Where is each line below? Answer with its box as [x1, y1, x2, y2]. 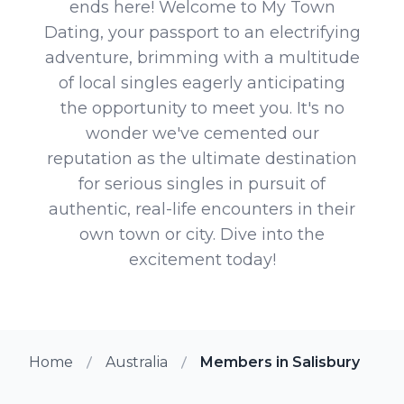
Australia [106, 353, 168, 371]
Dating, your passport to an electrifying [43, 22, 361, 42]
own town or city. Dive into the [79, 224, 325, 244]
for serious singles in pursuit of [78, 173, 326, 194]
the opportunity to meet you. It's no [60, 97, 344, 118]
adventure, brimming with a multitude [44, 47, 360, 68]
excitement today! [128, 249, 276, 270]
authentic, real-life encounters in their [49, 198, 355, 219]
